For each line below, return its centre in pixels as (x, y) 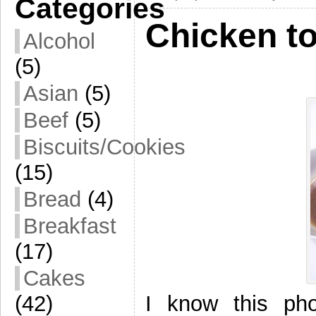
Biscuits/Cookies (104, 147)
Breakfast (70, 226)
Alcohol (59, 41)
